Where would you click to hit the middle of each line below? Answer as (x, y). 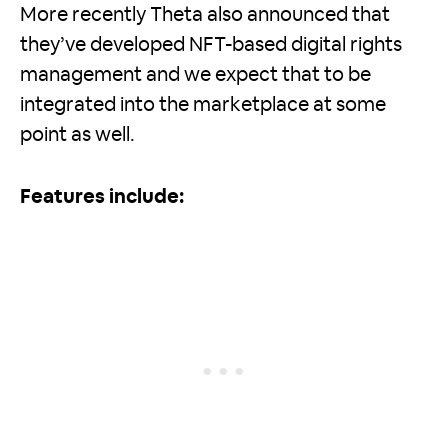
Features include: (102, 196)
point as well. (77, 134)
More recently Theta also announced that (205, 14)
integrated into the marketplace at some (203, 104)
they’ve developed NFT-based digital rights (211, 44)
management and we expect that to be (195, 74)
